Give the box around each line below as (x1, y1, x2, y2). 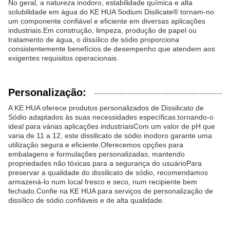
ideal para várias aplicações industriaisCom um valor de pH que (8, 122, 215, 130)
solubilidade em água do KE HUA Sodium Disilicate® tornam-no (8, 8, 214, 16)
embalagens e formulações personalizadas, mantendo (8, 150, 185, 158)
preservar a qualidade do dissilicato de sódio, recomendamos (8, 168, 208, 177)
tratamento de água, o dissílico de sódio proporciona (8, 35, 179, 44)
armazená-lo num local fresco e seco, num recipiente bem (8, 178, 197, 186)
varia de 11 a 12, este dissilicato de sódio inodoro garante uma (8, 131, 212, 140)
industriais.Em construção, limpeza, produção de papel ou (8, 26, 197, 34)
